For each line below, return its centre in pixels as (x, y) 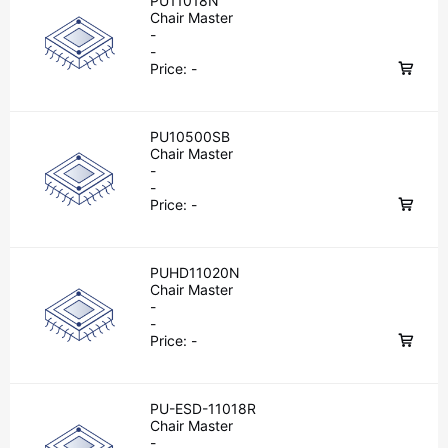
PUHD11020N (195, 272)
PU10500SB (190, 136)
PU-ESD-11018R (203, 408)
